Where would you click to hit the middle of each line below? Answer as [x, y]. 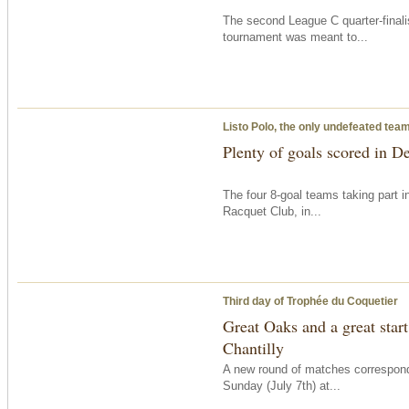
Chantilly [253, 347]
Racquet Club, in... [272, 211]
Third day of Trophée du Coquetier [310, 301]
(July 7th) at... [302, 385]
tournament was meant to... [295, 37]
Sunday [243, 385]
